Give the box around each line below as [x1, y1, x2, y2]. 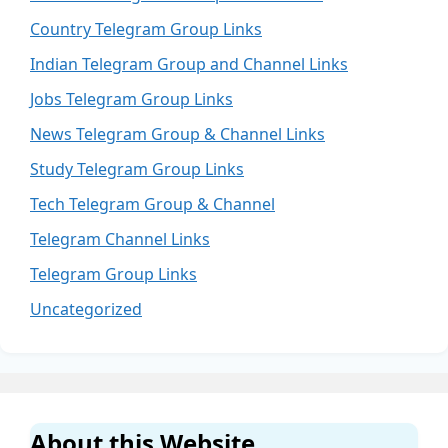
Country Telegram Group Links [30, 18, 262, 41]
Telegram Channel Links [30, 228, 210, 251]
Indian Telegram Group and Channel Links [30, 53, 348, 76]
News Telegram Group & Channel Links [30, 123, 325, 146]
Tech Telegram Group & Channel [30, 193, 275, 216]
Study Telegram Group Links [30, 158, 244, 181]
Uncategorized [30, 298, 142, 321]
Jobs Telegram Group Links [30, 88, 233, 111]
